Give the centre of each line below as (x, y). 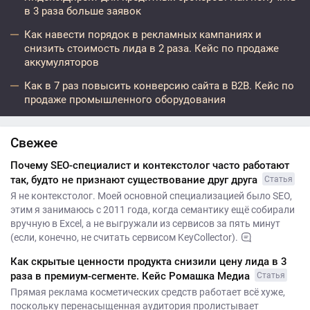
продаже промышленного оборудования (125, 99)
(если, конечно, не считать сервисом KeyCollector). (124, 237)
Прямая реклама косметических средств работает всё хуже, (148, 292)
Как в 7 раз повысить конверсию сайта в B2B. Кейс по (159, 85)
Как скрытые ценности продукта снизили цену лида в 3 (149, 261)
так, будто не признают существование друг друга (135, 180)
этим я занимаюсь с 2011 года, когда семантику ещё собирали (153, 209)
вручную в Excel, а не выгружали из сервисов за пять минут (145, 223)
